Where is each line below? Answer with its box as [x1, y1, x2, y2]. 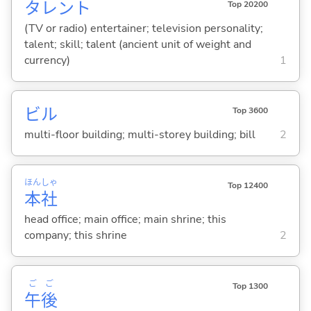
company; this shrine [24, 228, 127, 244]
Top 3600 [232, 105, 268, 117]
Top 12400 [227, 179, 268, 191]
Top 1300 [232, 280, 268, 292]
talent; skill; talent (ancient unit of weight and [24, 36, 251, 52]
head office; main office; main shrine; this [24, 212, 226, 228]
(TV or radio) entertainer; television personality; [24, 20, 263, 36]
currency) [24, 52, 70, 68]
